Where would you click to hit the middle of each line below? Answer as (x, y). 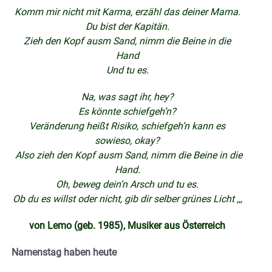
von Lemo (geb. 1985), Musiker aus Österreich (127, 226)
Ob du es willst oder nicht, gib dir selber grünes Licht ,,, (127, 199)
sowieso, (115, 141)
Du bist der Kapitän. (127, 27)
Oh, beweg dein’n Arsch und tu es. (127, 185)
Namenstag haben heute (64, 253)
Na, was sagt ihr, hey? (127, 97)
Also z (27, 155)
